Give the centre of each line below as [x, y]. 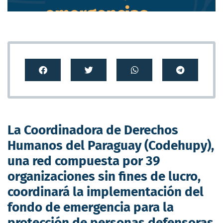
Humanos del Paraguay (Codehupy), [111, 145]
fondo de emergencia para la [91, 207]
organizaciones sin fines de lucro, [104, 176]
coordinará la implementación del [106, 192]
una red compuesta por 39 [84, 161]
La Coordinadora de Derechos [93, 130]
